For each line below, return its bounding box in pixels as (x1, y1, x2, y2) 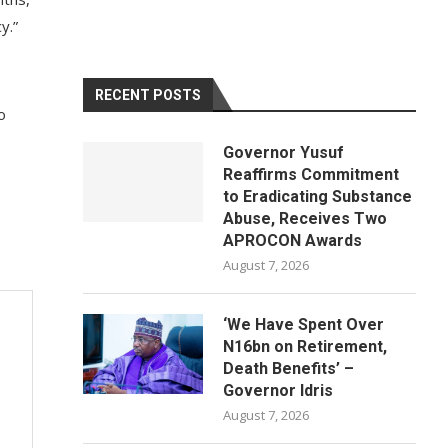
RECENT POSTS (95, 87, 202, 103)
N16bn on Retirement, (223, 337, 388, 356)
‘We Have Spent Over (223, 315, 385, 334)
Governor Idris (223, 381, 334, 400)
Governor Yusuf (223, 143, 345, 162)
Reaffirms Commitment (223, 165, 400, 184)
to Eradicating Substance (223, 187, 413, 206)
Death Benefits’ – (223, 359, 355, 378)
